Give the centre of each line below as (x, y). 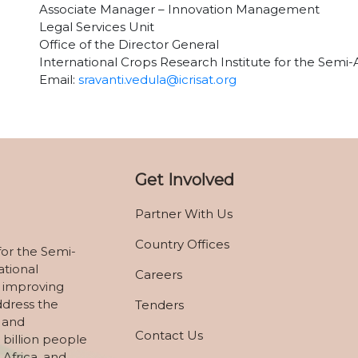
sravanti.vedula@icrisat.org (157, 80)
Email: (59, 80)
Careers (159, 274)
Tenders (159, 305)
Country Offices (182, 244)
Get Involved (185, 180)
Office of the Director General (129, 44)
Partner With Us (184, 214)
